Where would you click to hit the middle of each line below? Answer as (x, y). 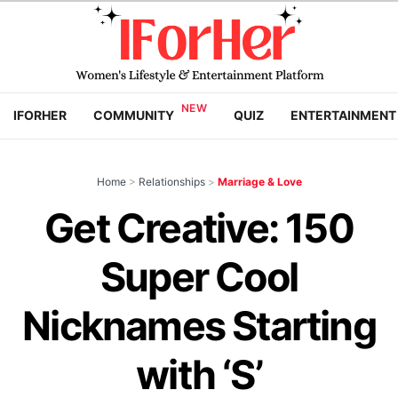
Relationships (171, 182)
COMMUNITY (134, 115)
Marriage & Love (259, 182)
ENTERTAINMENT (343, 115)
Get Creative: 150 (199, 228)
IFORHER (40, 115)
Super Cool (199, 277)
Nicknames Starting (199, 326)
